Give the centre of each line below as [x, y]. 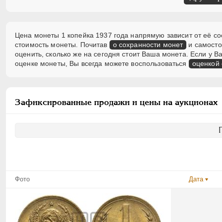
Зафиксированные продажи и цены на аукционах [116, 102]
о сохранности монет [148, 45]
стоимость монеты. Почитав [62, 45]
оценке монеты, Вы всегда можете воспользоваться [102, 64]
